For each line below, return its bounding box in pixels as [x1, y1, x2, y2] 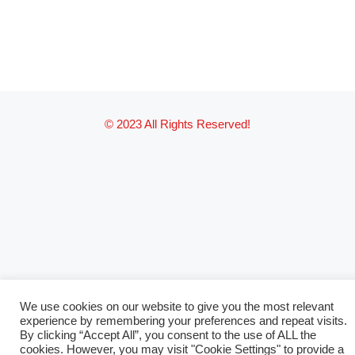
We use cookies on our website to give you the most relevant [20, 300, 334, 313]
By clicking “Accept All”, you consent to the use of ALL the [20, 329, 316, 342]
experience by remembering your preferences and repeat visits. [20, 315, 347, 327]
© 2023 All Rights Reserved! [105, 117, 250, 132]
